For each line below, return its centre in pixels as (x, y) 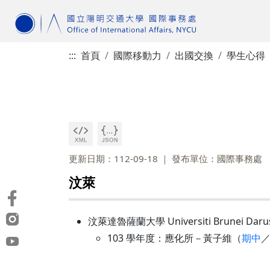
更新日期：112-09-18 (113, 159)
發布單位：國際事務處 (217, 159)
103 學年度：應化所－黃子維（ (174, 238)
